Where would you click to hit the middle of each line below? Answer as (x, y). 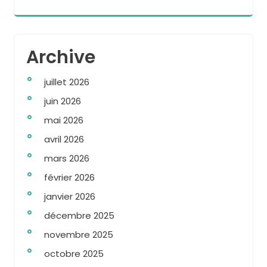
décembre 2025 (79, 215)
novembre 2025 (79, 235)
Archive (61, 57)
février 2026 (69, 177)
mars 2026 (67, 158)
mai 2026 (64, 120)
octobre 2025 (74, 254)
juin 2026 (63, 101)
